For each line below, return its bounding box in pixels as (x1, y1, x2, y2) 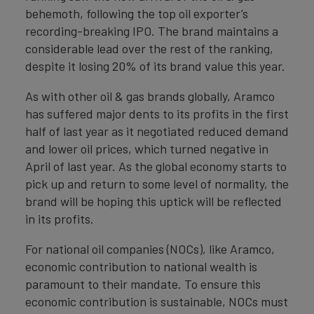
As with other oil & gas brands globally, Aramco (25, 88, 275, 104)
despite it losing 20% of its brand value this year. (25, 58, 285, 74)
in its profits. (25, 211, 94, 226)
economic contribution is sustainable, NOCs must (25, 294, 288, 309)
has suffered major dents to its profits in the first (25, 106, 289, 121)
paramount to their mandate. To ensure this (25, 276, 261, 292)
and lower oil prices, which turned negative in (25, 141, 268, 156)
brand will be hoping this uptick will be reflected (25, 193, 282, 209)
